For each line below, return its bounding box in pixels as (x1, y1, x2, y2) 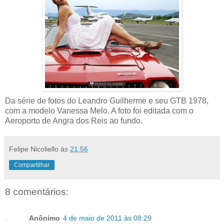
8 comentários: (5, 186, 68, 197)
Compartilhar (14, 161, 49, 169)
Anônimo (29, 213, 60, 222)
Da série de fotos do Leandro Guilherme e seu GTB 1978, (5, 96, 208, 105)
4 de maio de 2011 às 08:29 (63, 213, 151, 222)
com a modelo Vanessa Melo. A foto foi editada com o (5, 106, 193, 115)
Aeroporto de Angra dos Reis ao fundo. (5, 116, 142, 125)
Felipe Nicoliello (9, 145, 58, 153)
